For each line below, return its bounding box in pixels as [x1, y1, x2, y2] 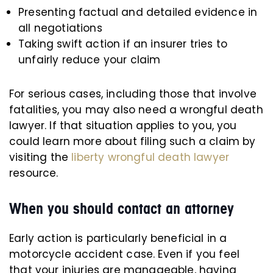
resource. [9, 166, 58, 180]
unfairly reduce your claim [18, 52, 161, 67]
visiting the [9, 150, 72, 165]
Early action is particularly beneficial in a [9, 231, 227, 246]
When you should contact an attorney [9, 199, 234, 218]
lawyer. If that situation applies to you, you [9, 118, 237, 133]
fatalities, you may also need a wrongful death [9, 102, 263, 117]
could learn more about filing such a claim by [9, 134, 256, 149]
